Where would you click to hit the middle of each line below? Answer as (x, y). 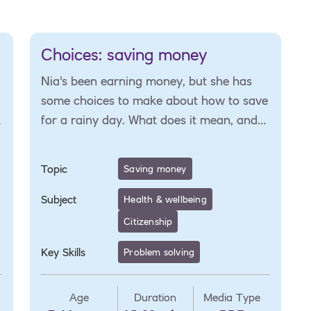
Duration (155, 297)
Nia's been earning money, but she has (147, 81)
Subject (59, 199)
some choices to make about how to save (155, 100)
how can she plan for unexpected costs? (152, 139)
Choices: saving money (124, 54)
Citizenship (148, 221)
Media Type (232, 297)
